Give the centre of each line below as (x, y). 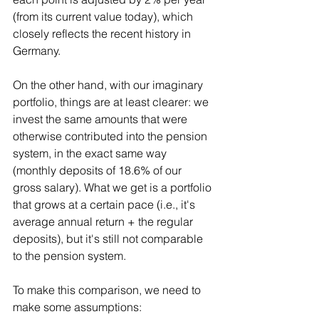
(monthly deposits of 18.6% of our (99, 170)
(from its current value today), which (104, 16)
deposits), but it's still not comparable (109, 238)
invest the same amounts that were (101, 119)
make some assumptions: (77, 307)
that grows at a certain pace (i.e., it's (105, 204)
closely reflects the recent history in (103, 33)
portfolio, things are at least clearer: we (112, 101)
